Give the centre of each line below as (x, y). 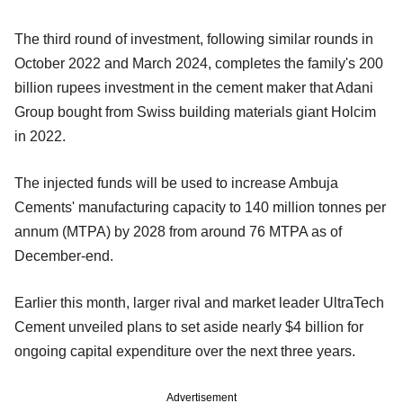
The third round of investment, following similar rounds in (194, 39)
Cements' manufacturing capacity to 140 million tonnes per (200, 207)
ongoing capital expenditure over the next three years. (185, 351)
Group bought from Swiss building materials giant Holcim (195, 112)
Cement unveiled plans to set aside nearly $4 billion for (189, 327)
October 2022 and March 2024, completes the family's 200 (199, 63)
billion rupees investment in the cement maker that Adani (194, 87)
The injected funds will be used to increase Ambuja (176, 183)
